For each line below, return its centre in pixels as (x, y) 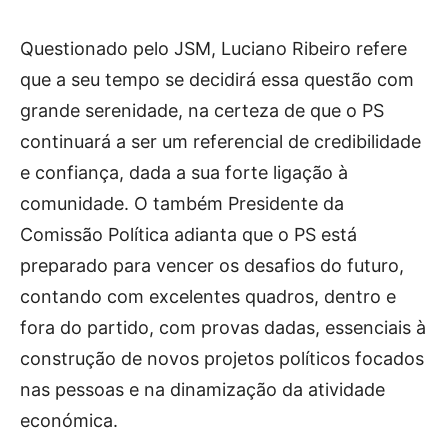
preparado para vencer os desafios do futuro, (212, 266)
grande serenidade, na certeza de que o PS (202, 111)
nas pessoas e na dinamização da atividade (202, 390)
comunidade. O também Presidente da (182, 204)
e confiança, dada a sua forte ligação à (184, 173)
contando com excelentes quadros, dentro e (208, 297)
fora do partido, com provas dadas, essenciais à (223, 328)
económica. (69, 421)
